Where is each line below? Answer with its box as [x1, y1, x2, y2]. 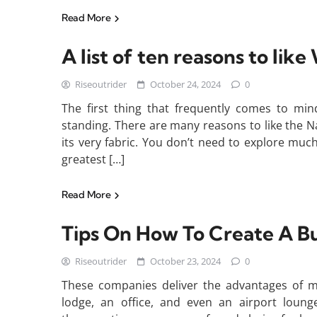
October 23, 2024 [150, 255, 221, 267]
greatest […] [62, 151, 125, 167]
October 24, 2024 [150, 78, 221, 91]
